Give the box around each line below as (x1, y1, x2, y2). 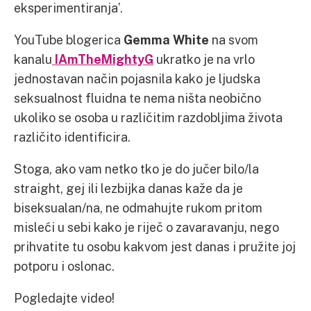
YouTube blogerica (14, 32, 124, 47)
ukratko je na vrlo (153, 51, 255, 67)
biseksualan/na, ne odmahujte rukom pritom (14, 200, 262, 215)
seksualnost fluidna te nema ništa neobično (14, 90, 261, 106)
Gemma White (124, 32, 209, 47)
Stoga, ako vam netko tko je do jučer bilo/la (14, 161, 259, 176)
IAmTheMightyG (52, 51, 153, 67)
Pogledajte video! (14, 290, 115, 305)
